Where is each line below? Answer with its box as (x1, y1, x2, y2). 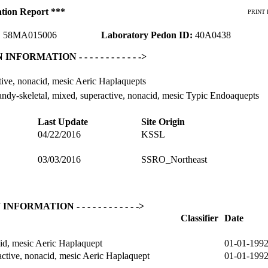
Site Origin (141, 117, 185, 127)
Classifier (181, 213, 218, 223)
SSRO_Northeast (141, 154, 207, 165)
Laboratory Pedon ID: (101, 30, 195, 40)
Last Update (38, 117, 88, 127)
